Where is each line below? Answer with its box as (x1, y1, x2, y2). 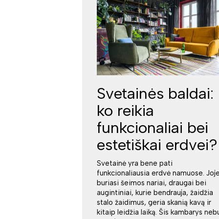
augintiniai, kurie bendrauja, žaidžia (97, 188, 214, 197)
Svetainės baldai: (97, 84, 214, 103)
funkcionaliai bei (97, 118, 209, 137)
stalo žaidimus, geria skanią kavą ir (97, 198, 212, 207)
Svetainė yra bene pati (97, 159, 173, 168)
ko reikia (97, 101, 154, 120)
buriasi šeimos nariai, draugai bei (97, 178, 207, 188)
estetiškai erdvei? (97, 135, 218, 154)
